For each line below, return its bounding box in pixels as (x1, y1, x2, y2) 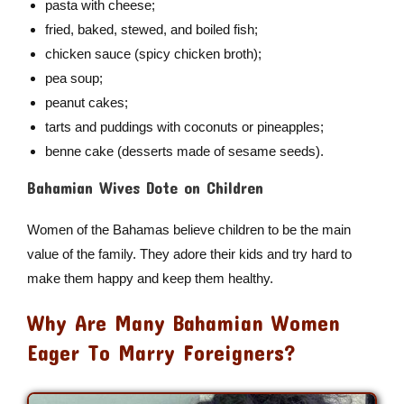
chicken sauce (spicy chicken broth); (44, 45, 262, 61)
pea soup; (44, 69, 103, 86)
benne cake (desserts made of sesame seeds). (44, 142, 324, 159)
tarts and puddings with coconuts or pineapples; (44, 118, 324, 134)
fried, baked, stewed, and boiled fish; (44, 21, 258, 37)
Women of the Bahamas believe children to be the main (26, 221, 351, 237)
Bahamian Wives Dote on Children (26, 177, 263, 197)
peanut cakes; (44, 94, 128, 110)
